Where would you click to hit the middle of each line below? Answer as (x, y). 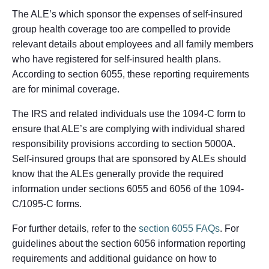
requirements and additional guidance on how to (114, 258)
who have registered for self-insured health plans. (116, 59)
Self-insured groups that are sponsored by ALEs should (129, 159)
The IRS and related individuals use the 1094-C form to (129, 113)
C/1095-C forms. (47, 204)
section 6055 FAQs (179, 228)
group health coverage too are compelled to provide (121, 29)
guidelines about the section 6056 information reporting (129, 243)
